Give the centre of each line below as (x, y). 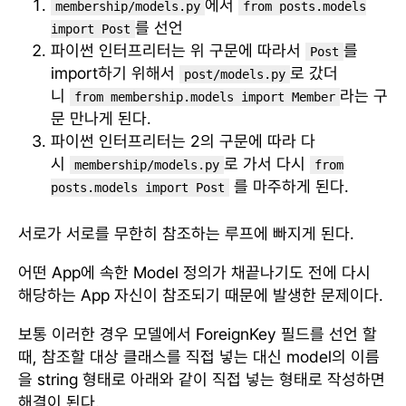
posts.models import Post (138, 187)
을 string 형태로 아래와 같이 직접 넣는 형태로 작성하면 (202, 379)
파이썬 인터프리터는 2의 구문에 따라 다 (183, 140)
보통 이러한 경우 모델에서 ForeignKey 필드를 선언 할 (198, 333)
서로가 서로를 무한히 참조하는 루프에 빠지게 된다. (186, 233)
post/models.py (235, 74)
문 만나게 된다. (101, 118)
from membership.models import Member (205, 97)
